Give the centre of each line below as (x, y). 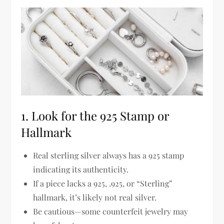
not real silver (130, 197)
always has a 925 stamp (143, 155)
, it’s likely (85, 197)
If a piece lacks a (63, 183)
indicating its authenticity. (81, 169)
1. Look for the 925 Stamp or (95, 115)
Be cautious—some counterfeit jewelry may (111, 211)
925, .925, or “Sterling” (133, 183)
